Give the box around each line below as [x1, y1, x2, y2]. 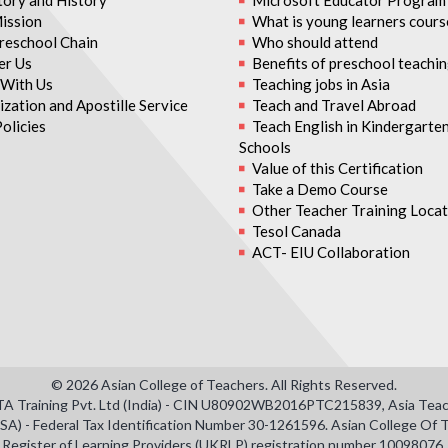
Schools [239, 138, 291, 156]
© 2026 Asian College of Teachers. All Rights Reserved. [51, 376, 397, 393]
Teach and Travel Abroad [252, 96, 416, 114]
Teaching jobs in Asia [252, 75, 390, 93]
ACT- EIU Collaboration [252, 243, 410, 261]
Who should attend [252, 33, 378, 51]
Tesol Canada [252, 222, 341, 240]
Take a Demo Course [252, 180, 388, 198]
